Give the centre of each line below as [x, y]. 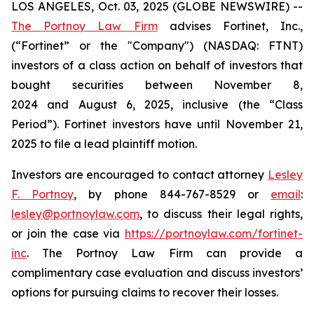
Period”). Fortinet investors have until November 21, [157, 124]
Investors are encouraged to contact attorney [139, 175]
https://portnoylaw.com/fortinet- [214, 233]
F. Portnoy [43, 194]
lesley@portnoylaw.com [75, 214]
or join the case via [68, 233]
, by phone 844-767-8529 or [172, 194]
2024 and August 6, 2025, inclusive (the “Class [157, 104]
